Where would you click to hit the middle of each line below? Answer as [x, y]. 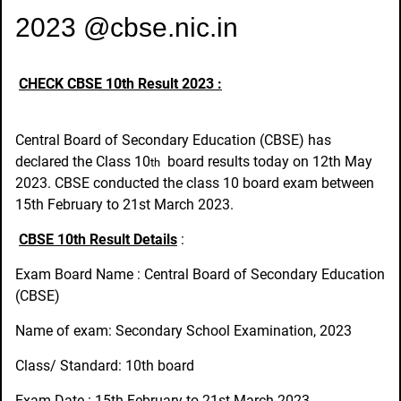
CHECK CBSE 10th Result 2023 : [120, 83]
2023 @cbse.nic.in [127, 27]
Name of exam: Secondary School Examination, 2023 [183, 330]
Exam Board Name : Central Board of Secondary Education [200, 274]
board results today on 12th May [270, 161]
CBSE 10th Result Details [98, 239]
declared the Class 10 [83, 161]
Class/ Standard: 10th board [105, 365]
